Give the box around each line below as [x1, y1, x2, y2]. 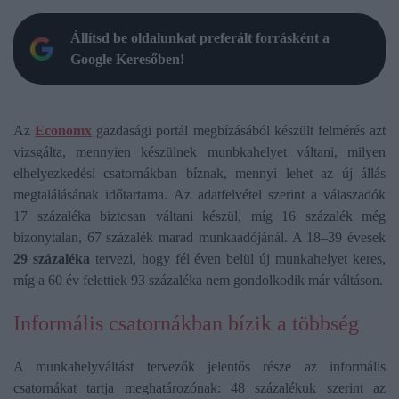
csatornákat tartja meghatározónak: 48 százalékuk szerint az [13, 380, 386, 396]
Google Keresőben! [70, 52, 184, 68]
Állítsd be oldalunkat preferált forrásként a [70, 30, 330, 46]
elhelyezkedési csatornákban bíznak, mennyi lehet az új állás [13, 166, 386, 182]
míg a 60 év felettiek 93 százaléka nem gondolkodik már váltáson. [13, 273, 383, 289]
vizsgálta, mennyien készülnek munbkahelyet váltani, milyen [13, 144, 386, 160]
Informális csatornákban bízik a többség [13, 312, 359, 336]
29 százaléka [13, 251, 90, 267]
